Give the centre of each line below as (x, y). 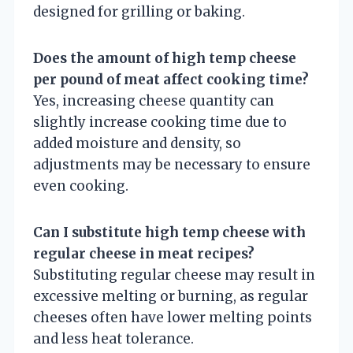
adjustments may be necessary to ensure (172, 164)
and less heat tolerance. (113, 338)
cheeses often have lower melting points (173, 317)
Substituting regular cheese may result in (174, 275)
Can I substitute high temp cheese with (169, 232)
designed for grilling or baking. (139, 11)
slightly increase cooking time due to (160, 122)
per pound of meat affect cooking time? (171, 79)
